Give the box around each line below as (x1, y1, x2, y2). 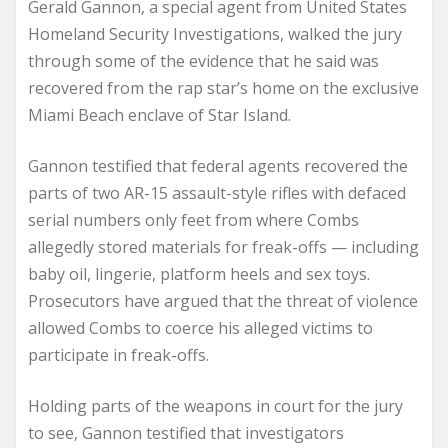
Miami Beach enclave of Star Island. (28, 103, 291, 126)
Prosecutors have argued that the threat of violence (28, 289, 418, 312)
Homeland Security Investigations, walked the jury (28, 22, 402, 45)
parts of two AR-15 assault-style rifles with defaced (28, 181, 406, 204)
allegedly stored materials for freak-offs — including (28, 235, 419, 258)
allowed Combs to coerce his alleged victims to (28, 316, 373, 339)
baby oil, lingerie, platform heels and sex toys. (28, 262, 370, 285)
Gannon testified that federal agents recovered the (28, 154, 408, 177)
